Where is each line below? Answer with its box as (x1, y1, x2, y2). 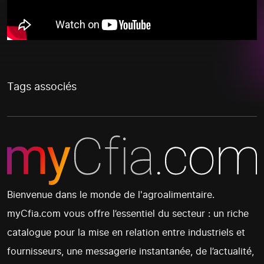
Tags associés (7, 80, 77, 93)
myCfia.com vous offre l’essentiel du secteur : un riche (7, 207, 249, 220)
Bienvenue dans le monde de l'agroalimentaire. (7, 189, 214, 201)
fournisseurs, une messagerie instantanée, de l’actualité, (7, 245, 254, 258)
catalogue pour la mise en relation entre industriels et (7, 226, 245, 239)
